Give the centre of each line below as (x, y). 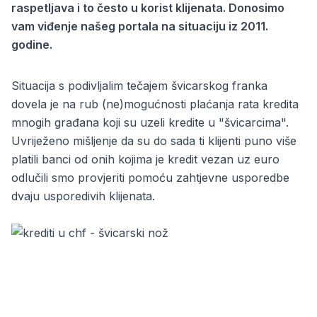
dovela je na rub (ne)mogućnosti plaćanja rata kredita (155, 104)
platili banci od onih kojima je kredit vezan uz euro (145, 159)
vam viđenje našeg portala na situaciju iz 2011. (140, 26)
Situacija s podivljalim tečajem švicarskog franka (139, 86)
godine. (32, 45)
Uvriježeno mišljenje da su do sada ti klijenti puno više (154, 141)
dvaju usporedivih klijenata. (83, 196)
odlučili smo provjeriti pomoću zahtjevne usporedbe (150, 178)
